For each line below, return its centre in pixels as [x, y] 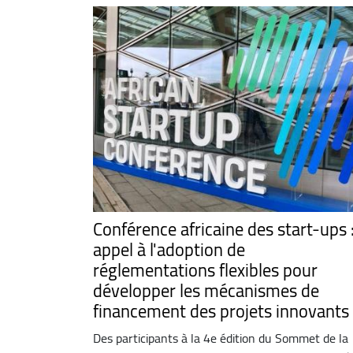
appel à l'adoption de [169, 249]
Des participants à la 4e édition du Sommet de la [221, 338]
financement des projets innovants [221, 311]
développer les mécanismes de [206, 290]
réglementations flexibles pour [205, 270]
